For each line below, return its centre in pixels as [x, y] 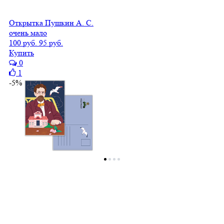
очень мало [28, 32]
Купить [21, 52]
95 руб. [51, 42]
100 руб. [23, 42]
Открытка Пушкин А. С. [51, 22]
